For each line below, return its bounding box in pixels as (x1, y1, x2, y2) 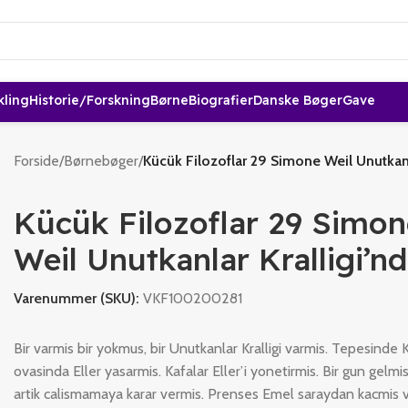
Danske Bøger (253, 91, 342, 108)
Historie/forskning (29, 91, 150, 108)
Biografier (189, 91, 253, 108)
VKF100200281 (142, 289, 242, 307)
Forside (13, 152, 59, 170)
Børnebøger (63, 152, 138, 170)
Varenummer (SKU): (13, 289, 143, 307)
